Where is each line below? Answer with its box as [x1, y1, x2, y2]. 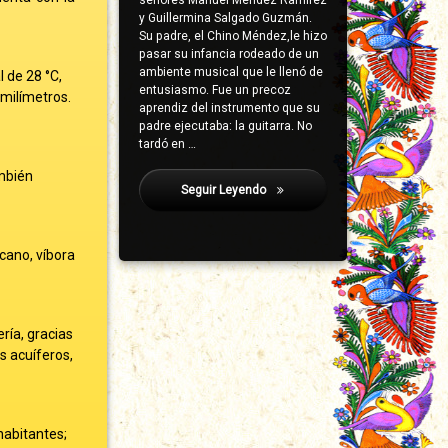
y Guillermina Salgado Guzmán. [138, 11, 312, 26]
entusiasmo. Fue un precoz [138, 83, 291, 98]
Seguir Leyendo [181, 183, 270, 198]
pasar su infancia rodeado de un [138, 47, 319, 62]
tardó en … [138, 137, 196, 152]
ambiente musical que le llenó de [138, 65, 323, 80]
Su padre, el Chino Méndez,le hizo [138, 29, 327, 44]
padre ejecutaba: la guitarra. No [138, 119, 312, 134]
